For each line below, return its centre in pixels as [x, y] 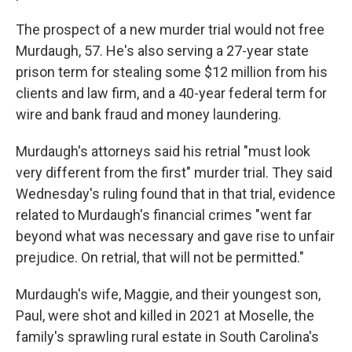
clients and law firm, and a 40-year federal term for [171, 93]
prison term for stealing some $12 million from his [172, 71]
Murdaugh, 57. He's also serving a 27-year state [162, 50]
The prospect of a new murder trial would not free [170, 29]
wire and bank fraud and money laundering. [148, 114]
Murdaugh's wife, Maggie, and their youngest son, [168, 294]
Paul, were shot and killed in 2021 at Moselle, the [165, 315]
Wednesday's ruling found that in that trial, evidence [176, 193]
